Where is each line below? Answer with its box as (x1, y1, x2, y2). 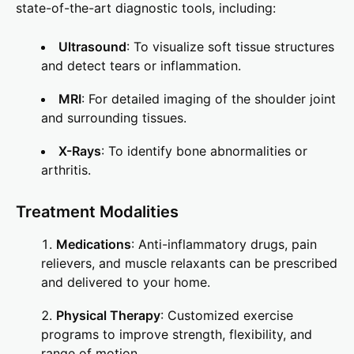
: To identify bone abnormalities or (101, 143, 307, 160)
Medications (56, 236, 131, 253)
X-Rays (58, 143, 101, 160)
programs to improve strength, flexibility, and (41, 326, 312, 343)
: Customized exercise (160, 307, 293, 324)
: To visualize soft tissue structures (126, 39, 334, 55)
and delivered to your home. (41, 274, 210, 291)
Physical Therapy (56, 307, 160, 324)
